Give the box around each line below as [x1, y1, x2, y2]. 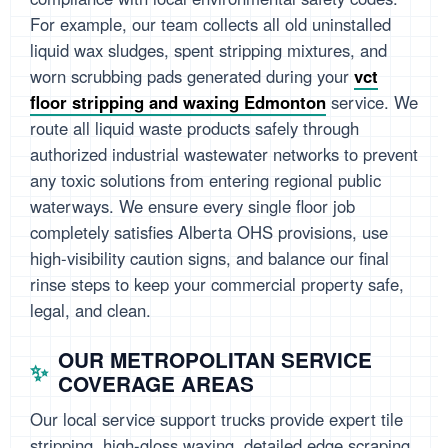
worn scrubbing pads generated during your [30, 64, 354, 89]
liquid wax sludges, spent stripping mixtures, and [30, 38, 387, 63]
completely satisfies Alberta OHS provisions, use [30, 220, 388, 245]
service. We [326, 90, 418, 115]
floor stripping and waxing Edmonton [30, 90, 326, 115]
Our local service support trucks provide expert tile [30, 407, 403, 432]
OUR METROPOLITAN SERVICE [58, 345, 372, 375]
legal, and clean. [30, 298, 151, 323]
